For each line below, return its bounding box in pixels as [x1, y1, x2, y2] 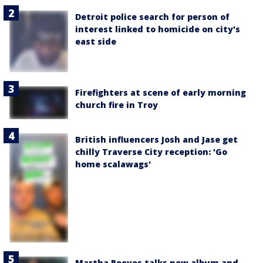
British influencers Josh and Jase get [75, 134, 238, 145]
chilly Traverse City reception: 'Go [75, 146, 227, 157]
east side [75, 36, 116, 48]
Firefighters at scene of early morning [75, 86, 246, 98]
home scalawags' [75, 159, 151, 170]
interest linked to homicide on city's [75, 23, 240, 35]
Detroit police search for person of [75, 11, 230, 23]
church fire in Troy [75, 99, 158, 110]
